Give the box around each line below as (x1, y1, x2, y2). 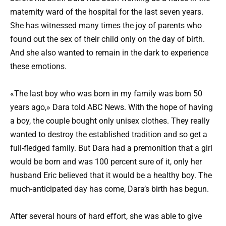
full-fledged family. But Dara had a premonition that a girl (10, 143, 212, 153)
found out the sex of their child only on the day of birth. (10, 34, 205, 44)
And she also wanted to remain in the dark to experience (10, 47, 208, 58)
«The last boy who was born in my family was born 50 (10, 89, 202, 99)
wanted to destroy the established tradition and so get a (10, 130, 207, 140)
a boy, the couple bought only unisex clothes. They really (10, 116, 210, 126)
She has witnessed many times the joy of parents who (10, 20, 202, 30)
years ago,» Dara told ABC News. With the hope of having (10, 102, 213, 112)
